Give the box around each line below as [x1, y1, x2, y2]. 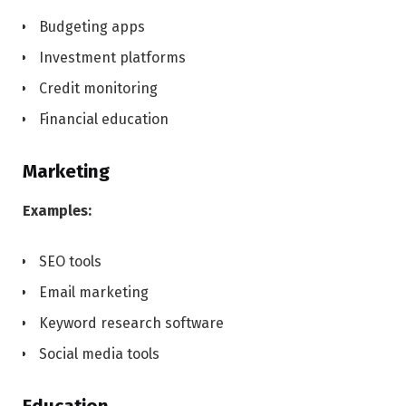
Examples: [23, 202, 92, 220]
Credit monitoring [39, 80, 158, 98]
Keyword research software [39, 314, 224, 333]
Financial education [39, 111, 169, 129]
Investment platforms [39, 49, 186, 67]
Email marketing [39, 284, 149, 302]
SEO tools [39, 253, 101, 271]
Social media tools [39, 345, 159, 363]
